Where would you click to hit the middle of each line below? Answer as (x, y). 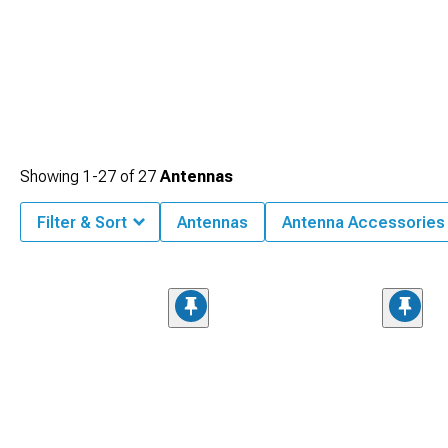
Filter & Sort (82, 222)
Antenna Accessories (363, 222)
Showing (51, 176)
